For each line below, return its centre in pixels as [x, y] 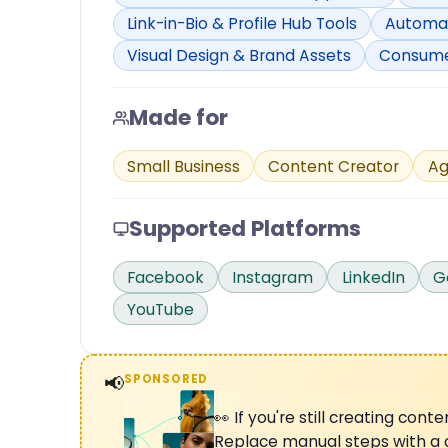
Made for [178, 118]
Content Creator [334, 166]
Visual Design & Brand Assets [239, 55]
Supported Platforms [245, 229]
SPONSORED [166, 379]
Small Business [184, 166]
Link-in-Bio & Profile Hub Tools [242, 24]
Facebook [166, 277]
